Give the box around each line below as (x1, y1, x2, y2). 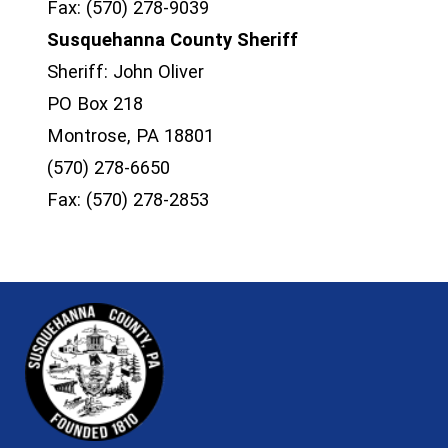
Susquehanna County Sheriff (47, 29, 298, 50)
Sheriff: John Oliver (47, 61, 204, 82)
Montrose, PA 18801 (47, 125, 214, 146)
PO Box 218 (47, 93, 143, 114)
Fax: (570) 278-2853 (47, 189, 209, 210)
